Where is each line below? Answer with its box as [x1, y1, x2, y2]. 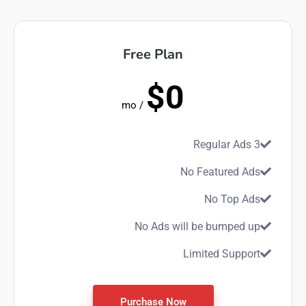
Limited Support [183, 247, 260, 260]
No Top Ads [204, 193, 260, 206]
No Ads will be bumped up [135, 220, 260, 233]
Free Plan [123, 45, 183, 64]
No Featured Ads [180, 165, 260, 178]
